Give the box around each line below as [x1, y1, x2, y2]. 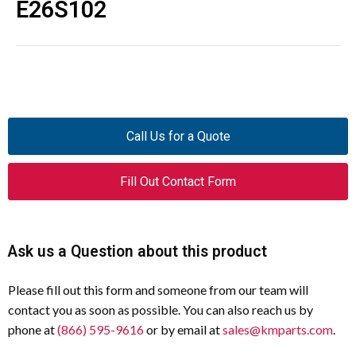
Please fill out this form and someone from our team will [8, 282, 308, 297]
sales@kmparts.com [222, 322, 333, 337]
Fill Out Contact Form [120, 174, 236, 189]
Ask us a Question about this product [8, 242, 267, 261]
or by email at [144, 322, 222, 337]
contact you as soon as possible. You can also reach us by [8, 302, 313, 317]
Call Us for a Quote [126, 129, 230, 144]
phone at [8, 322, 57, 337]
